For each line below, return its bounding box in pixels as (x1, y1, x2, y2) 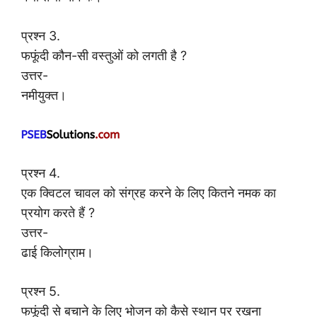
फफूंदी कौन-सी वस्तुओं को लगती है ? (21, 47, 187, 63)
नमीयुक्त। (21, 87, 67, 103)
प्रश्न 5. (21, 283, 60, 299)
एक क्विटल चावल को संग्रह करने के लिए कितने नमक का (21, 185, 276, 200)
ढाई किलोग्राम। (21, 244, 93, 260)
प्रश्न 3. (21, 28, 60, 43)
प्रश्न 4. (21, 165, 60, 180)
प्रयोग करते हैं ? (21, 204, 95, 220)
